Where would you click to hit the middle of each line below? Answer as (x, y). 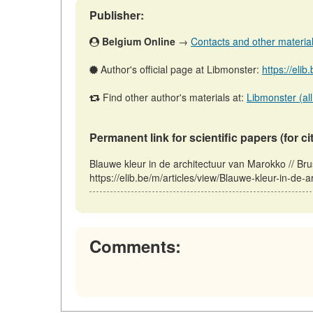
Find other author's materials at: (173, 97)
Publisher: (117, 15)
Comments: (135, 246)
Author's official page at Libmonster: (180, 70)
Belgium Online (139, 42)
